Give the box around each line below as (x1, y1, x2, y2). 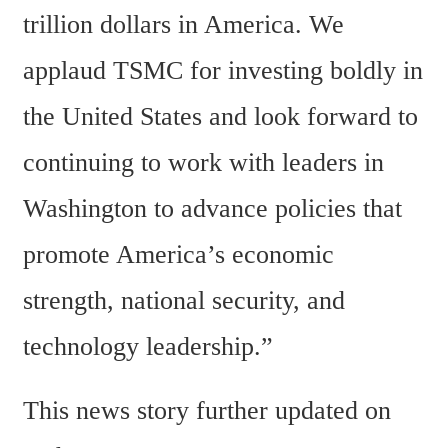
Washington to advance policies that (23, 193, 402, 223)
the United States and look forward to (23, 101, 418, 131)
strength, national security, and (23, 285, 345, 315)
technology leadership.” (23, 331, 273, 361)
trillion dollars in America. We (23, 9, 344, 39)
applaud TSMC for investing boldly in (23, 55, 423, 85)
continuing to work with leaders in (23, 147, 384, 177)
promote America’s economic (23, 239, 334, 269)
